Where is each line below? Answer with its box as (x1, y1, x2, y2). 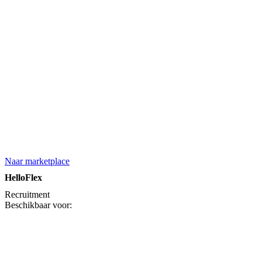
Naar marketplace (5, 156, 70, 166)
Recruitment (5, 189, 50, 199)
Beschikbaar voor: (5, 199, 72, 210)
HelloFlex (5, 173, 42, 183)
